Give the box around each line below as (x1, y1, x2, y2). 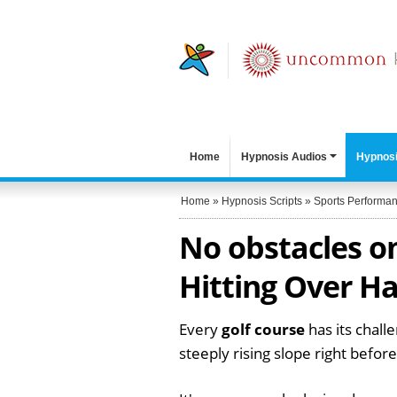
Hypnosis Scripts (222, 195, 302, 207)
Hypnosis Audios (241, 151, 327, 163)
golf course (222, 319, 305, 339)
